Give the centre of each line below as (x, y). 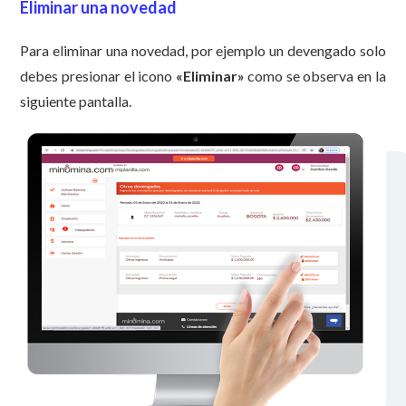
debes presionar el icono (98, 75)
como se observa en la (315, 75)
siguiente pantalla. (77, 101)
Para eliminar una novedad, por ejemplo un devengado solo (203, 50)
